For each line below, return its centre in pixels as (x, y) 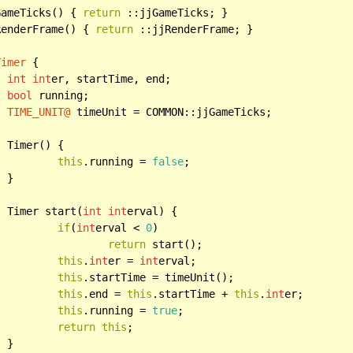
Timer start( (45, 211)
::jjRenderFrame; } (193, 29)
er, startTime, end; (111, 78)
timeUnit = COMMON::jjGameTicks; (171, 111)
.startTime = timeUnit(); (159, 277)
